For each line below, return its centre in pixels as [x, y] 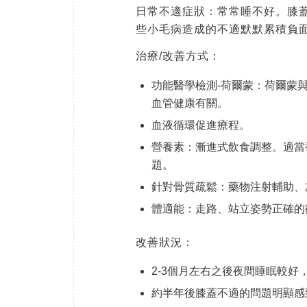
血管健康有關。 [190, 103]
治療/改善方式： [178, 56]
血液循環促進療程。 [201, 125]
